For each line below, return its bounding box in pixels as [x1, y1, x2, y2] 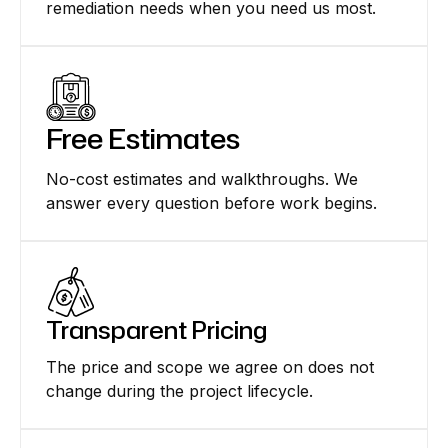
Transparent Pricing [46, 313, 267, 348]
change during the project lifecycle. [46, 381, 313, 402]
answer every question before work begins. [46, 193, 377, 214]
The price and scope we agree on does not [46, 357, 374, 378]
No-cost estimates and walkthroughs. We [46, 169, 358, 190]
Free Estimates [46, 118, 240, 159]
